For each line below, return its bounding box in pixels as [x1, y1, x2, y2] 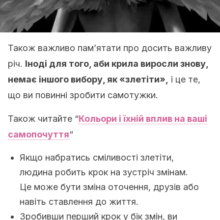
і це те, [168, 74, 200, 84]
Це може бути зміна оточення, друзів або [20, 182, 199, 192]
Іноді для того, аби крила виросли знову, [25, 58, 208, 69]
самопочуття [8, 129, 69, 139]
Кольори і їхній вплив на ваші [79, 113, 207, 124]
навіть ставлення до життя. [20, 196, 138, 207]
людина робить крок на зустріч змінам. [20, 167, 188, 177]
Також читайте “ [8, 113, 79, 124]
